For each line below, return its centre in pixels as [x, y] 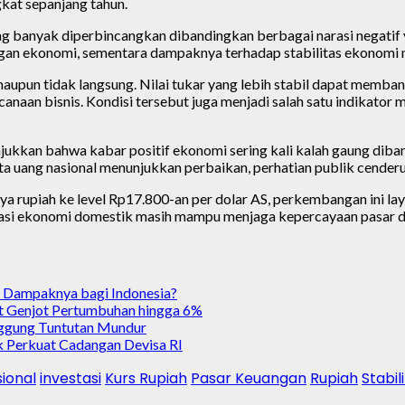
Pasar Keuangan [249, 379]
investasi [71, 379]
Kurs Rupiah [146, 379]
